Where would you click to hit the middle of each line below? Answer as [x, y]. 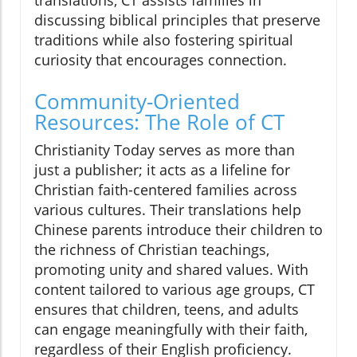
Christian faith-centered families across [166, 189]
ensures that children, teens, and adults [167, 309]
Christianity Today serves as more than [165, 149]
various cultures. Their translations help [168, 209]
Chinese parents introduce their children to [178, 229]
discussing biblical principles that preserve [177, 20]
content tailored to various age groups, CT [175, 289]
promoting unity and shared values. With [171, 269]
